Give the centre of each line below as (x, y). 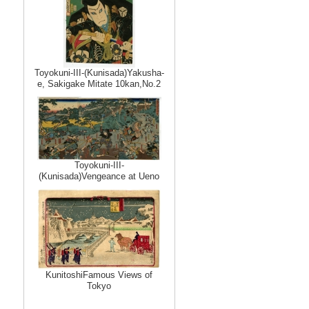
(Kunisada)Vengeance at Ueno (99, 176)
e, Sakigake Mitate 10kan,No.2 (99, 84)
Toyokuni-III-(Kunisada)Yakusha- (99, 73)
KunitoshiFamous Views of (99, 275)
